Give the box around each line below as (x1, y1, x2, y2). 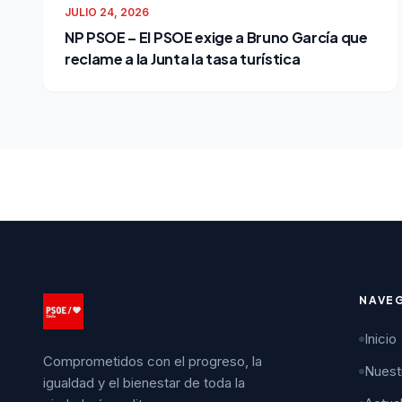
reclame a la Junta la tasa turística (65, 49, 301, 68)
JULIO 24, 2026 (65, 5, 149, 19)
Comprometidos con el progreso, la (43, 353, 262, 370)
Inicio (364, 330, 397, 347)
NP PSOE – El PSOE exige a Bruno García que (65, 28, 368, 47)
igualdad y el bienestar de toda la (43, 374, 245, 391)
